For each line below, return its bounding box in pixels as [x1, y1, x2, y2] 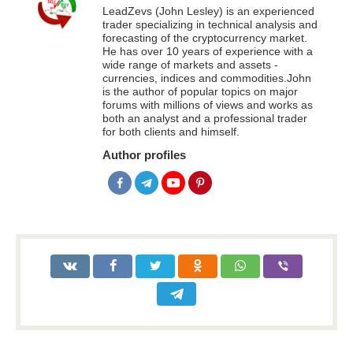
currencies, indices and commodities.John [102, 72, 311, 85]
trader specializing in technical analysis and [102, 19, 318, 32]
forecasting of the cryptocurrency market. [102, 32, 307, 45]
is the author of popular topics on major [102, 86, 298, 98]
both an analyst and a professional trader [102, 113, 307, 125]
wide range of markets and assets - [102, 59, 278, 72]
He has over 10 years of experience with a [102, 46, 313, 58]
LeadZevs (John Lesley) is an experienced [102, 6, 314, 18]
